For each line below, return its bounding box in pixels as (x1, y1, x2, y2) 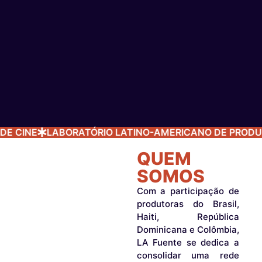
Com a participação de (136, 185, 239, 196)
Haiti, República (136, 211, 239, 222)
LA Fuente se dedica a (136, 236, 239, 248)
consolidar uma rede (136, 249, 239, 261)
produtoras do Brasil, (136, 198, 239, 209)
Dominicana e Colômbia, (136, 223, 239, 235)
